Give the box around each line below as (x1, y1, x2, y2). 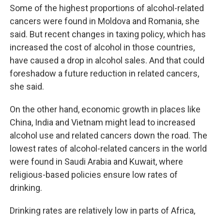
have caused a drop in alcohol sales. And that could (10, 55, 204, 65)
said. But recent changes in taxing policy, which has (10, 29, 206, 39)
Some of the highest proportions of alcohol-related (10, 3, 204, 13)
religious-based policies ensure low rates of (10, 170, 178, 180)
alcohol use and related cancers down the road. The (10, 130, 207, 140)
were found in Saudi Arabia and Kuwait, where (10, 156, 183, 167)
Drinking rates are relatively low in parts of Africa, (10, 205, 195, 216)
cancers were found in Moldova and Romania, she (10, 16, 200, 26)
